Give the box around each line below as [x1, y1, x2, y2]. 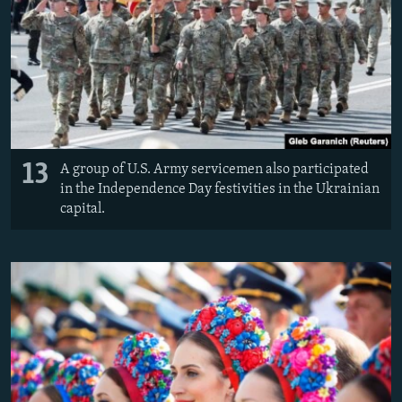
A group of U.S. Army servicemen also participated [60, 162, 369, 177]
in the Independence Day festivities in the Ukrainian [60, 181, 380, 197]
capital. [60, 201, 108, 216]
